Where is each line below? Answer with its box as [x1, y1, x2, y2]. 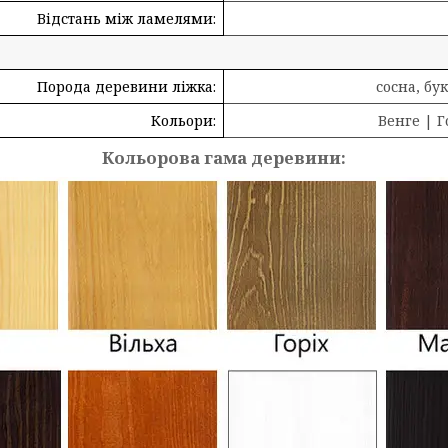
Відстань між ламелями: [37, 9, 216, 28]
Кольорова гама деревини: [102, 146, 346, 169]
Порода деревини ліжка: [37, 77, 216, 96]
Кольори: [151, 111, 216, 130]
